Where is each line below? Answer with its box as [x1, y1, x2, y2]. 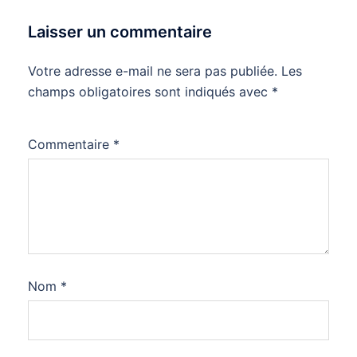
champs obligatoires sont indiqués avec [28, 84, 272, 100]
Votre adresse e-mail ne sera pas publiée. [28, 63, 277, 79]
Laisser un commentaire [28, 22, 212, 41]
